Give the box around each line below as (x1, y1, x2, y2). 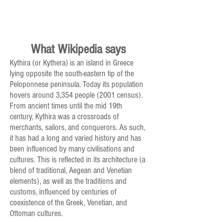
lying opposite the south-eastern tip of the (10, 68, 134, 79)
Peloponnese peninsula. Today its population (10, 79, 143, 90)
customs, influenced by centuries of (10, 187, 116, 197)
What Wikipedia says (31, 42, 126, 57)
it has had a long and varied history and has (10, 133, 141, 144)
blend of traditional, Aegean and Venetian (10, 165, 132, 176)
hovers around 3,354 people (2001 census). (10, 90, 143, 101)
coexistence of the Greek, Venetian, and (10, 197, 127, 208)
